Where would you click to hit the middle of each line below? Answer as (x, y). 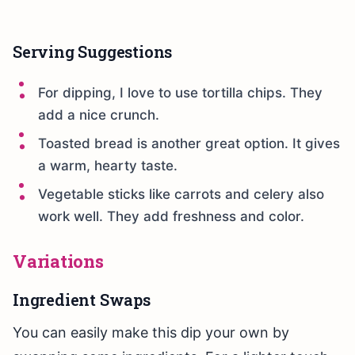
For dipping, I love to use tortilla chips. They (180, 93)
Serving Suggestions (93, 52)
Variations (58, 261)
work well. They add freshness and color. (171, 217)
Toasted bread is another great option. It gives (189, 144)
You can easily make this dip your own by (151, 333)
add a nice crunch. (99, 115)
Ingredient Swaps (82, 300)
